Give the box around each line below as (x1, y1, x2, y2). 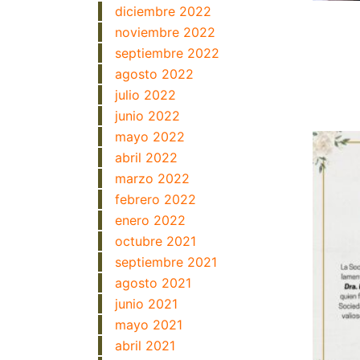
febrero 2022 (115, 191, 196, 207)
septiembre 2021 (115, 254, 217, 270)
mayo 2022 (115, 129, 185, 145)
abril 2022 (115, 149, 178, 166)
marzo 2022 (115, 170, 190, 186)
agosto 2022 (115, 66, 194, 82)
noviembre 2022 (115, 24, 215, 40)
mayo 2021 (115, 317, 182, 333)
